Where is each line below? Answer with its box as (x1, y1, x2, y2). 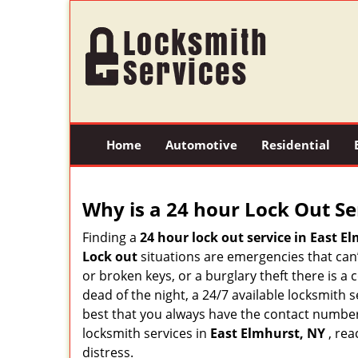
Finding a (82, 229, 140, 246)
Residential (261, 137, 330, 153)
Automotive (165, 137, 237, 153)
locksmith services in (82, 324, 210, 342)
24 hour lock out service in (140, 229, 307, 246)
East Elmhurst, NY (210, 324, 325, 342)
